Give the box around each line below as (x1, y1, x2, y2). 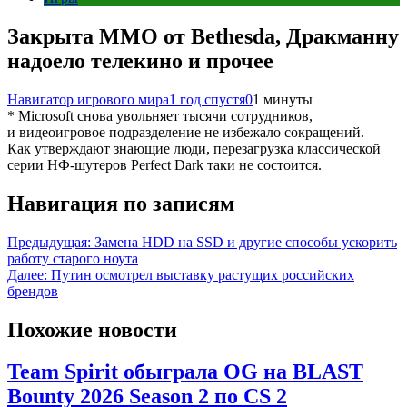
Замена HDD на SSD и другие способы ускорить (94, 233, 397, 250)
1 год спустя (169, 91, 245, 107)
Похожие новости (7, 317, 177, 342)
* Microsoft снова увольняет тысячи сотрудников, (7, 107, 313, 124)
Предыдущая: (7, 233, 91, 250)
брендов (7, 283, 58, 299)
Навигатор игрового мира (7, 91, 169, 107)
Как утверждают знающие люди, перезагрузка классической (7, 140, 381, 156)
